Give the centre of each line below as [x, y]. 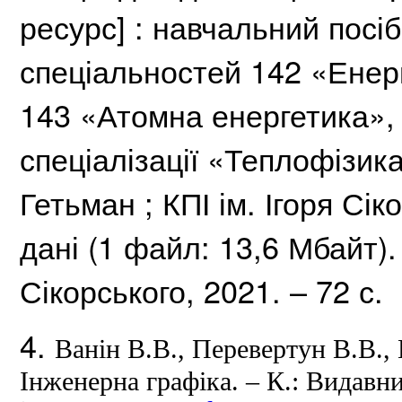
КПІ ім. [214, 202]
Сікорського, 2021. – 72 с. [202, 290]
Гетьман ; [92, 202]
